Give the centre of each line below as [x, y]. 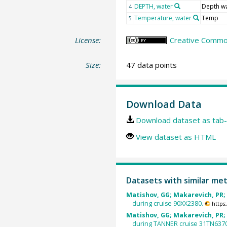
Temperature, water [163, 18]
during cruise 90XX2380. [168, 203]
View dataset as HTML [176, 137]
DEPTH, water [153, 6]
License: [88, 40]
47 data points [151, 65]
